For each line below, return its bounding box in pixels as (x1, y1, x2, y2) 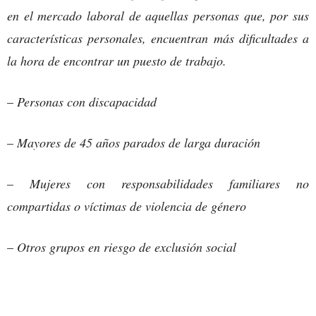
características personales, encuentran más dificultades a (7, 29, 309, 47)
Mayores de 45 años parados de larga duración (17, 133, 260, 151)
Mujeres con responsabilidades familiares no (30, 174, 309, 192)
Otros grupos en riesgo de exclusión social (17, 238, 236, 255)
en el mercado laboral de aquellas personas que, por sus (7, 6, 309, 24)
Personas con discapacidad (17, 92, 157, 110)
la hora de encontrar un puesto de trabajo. (7, 51, 231, 69)
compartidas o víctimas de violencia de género (7, 197, 246, 214)
